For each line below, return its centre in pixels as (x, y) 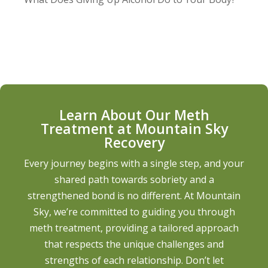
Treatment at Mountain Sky (134, 128)
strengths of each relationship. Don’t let (134, 260)
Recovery (134, 142)
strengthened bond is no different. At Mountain (134, 195)
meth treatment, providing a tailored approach (134, 228)
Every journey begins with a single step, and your (134, 163)
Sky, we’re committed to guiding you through (134, 211)
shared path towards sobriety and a (134, 179)
